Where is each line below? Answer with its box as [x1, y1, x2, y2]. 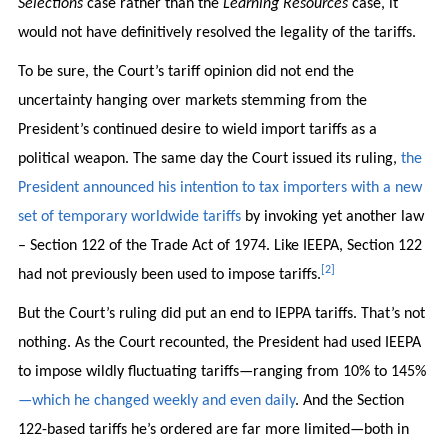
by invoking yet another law [240, 208, 424, 225]
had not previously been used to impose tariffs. [17, 266, 321, 283]
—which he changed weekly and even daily [17, 392, 295, 409]
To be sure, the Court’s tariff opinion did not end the [17, 63, 354, 80]
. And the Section [294, 392, 404, 409]
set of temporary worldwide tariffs [17, 208, 241, 225]
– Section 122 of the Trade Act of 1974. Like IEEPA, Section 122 [17, 237, 422, 254]
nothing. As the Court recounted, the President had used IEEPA [17, 334, 421, 351]
